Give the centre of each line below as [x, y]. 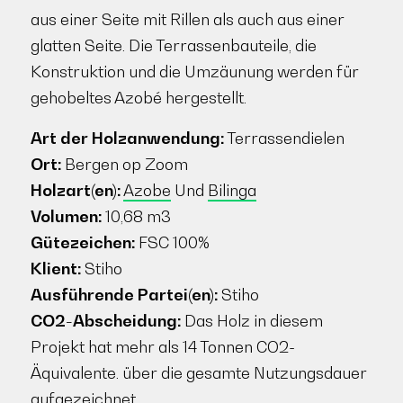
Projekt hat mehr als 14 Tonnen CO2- [162, 346]
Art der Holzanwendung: [127, 138]
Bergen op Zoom [124, 164]
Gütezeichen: [82, 242]
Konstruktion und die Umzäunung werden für [194, 72]
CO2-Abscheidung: [105, 320]
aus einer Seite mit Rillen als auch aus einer [187, 20]
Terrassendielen [284, 138]
